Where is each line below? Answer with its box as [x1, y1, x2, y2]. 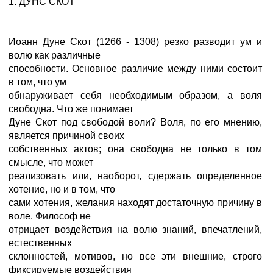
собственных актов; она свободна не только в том [9, 144, 262, 154]
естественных [9, 238, 72, 248]
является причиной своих [9, 130, 124, 141]
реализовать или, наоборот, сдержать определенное [9, 171, 262, 181]
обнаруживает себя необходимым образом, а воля [9, 90, 262, 101]
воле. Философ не [9, 211, 91, 221]
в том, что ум [9, 77, 66, 87]
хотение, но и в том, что [9, 184, 115, 194]
